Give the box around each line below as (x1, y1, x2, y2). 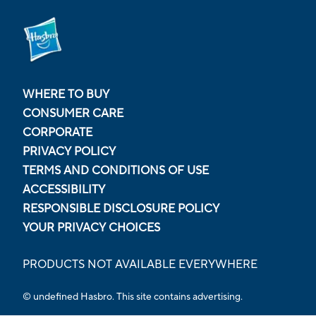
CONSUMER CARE (23, 106, 123, 121)
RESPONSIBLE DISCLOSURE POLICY (23, 201, 219, 216)
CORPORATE (23, 125, 92, 140)
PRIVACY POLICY (23, 144, 116, 159)
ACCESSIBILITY (23, 182, 105, 197)
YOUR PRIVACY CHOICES (23, 220, 160, 235)
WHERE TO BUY (23, 87, 109, 102)
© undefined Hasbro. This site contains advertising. (23, 290, 243, 303)
